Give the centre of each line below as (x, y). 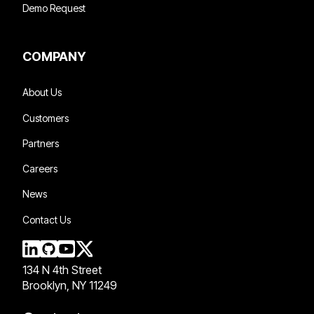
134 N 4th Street (62, 270)
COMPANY (54, 57)
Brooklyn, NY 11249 (70, 286)
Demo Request (54, 8)
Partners (41, 143)
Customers (46, 118)
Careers (40, 169)
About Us (42, 93)
